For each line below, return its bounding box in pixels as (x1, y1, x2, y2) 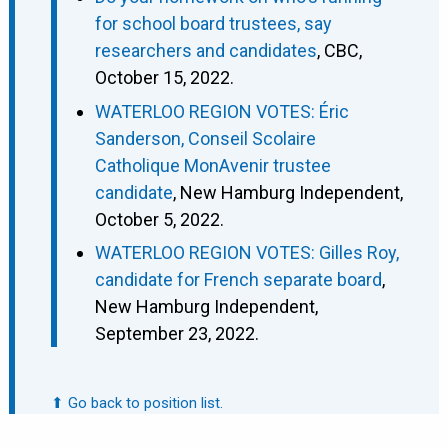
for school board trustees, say (94, 13, 332, 35)
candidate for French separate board (94, 269, 382, 291)
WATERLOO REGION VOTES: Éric (94, 100, 349, 122)
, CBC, (316, 40, 362, 62)
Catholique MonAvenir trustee (94, 154, 331, 176)
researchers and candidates (94, 40, 317, 62)
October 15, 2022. (94, 67, 234, 89)
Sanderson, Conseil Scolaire (94, 127, 316, 149)
